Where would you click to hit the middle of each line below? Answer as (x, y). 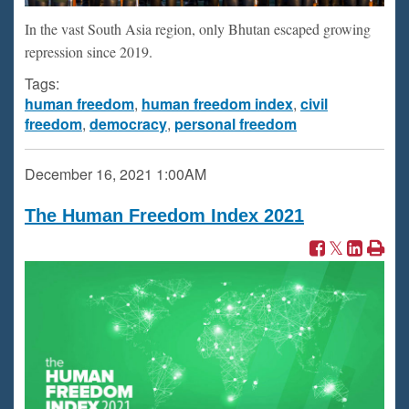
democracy (128, 124)
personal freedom (236, 124)
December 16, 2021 (89, 174)
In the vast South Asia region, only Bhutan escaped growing (198, 29)
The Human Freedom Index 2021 (164, 215)
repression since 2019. (89, 52)
